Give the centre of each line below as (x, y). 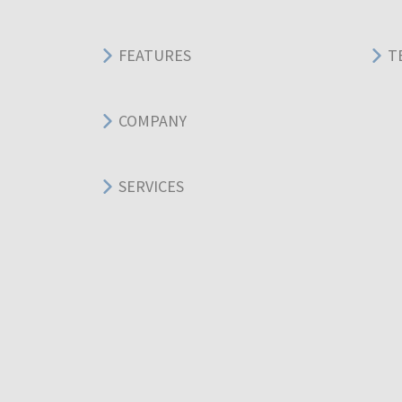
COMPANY (153, 121)
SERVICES (151, 187)
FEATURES (155, 56)
